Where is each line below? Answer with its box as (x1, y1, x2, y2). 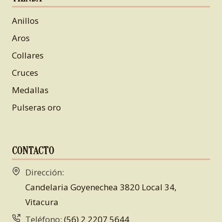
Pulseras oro (12, 101, 61, 113)
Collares (12, 49, 44, 61)
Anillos (12, 14, 39, 26)
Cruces (12, 66, 38, 78)
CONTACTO (12, 145, 54, 157)
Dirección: (25, 166, 64, 178)
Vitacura (25, 196, 58, 208)
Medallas (12, 84, 49, 96)
